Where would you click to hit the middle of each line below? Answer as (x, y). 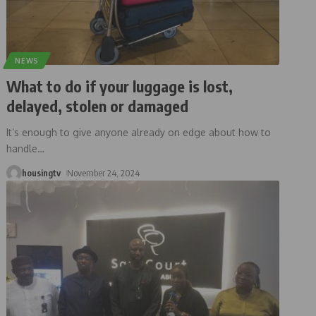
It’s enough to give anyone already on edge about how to (139, 132)
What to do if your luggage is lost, (120, 86)
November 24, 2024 (104, 172)
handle (22, 148)
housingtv (42, 172)
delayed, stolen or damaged (98, 105)
